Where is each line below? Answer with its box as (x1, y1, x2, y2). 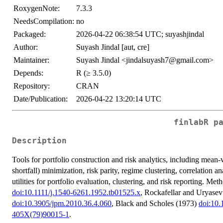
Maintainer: (13, 56, 49, 65)
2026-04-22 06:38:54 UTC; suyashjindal (76, 30, 204, 39)
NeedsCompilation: (13, 17, 74, 26)
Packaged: (13, 30, 46, 39)
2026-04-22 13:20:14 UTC (76, 95, 161, 104)
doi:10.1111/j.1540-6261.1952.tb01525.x (12, 188, 140, 197)
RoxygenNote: (13, 4, 60, 13)
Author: (13, 43, 38, 52)
